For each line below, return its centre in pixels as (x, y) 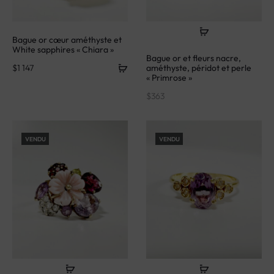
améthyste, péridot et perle (199, 64)
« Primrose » (169, 74)
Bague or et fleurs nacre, (194, 54)
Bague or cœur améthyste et (67, 35)
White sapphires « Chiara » (63, 45)
